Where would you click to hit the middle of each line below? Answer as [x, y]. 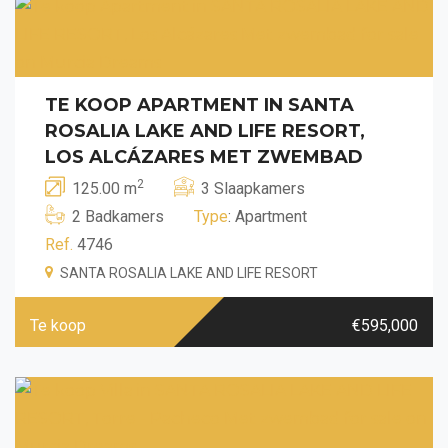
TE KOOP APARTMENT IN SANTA [199, 104]
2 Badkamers [118, 216]
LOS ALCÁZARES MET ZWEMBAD [204, 156]
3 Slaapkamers [253, 188]
